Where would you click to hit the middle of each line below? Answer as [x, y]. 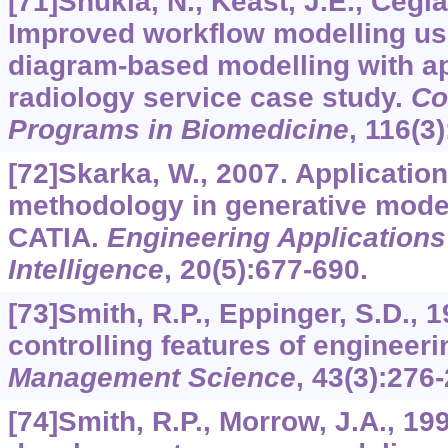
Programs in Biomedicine [178, 130]
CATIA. [57, 238]
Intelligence [85, 270]
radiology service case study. [209, 98]
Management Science [151, 378]
